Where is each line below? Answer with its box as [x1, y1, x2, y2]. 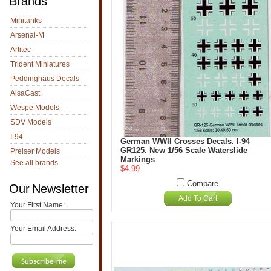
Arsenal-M [10, 31, 44, 39]
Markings [120, 155, 155, 164]
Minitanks [10, 16, 42, 25]
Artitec [10, 45, 31, 54]
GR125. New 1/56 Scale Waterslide [120, 146, 247, 155]
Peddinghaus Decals [10, 74, 79, 83]
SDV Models [10, 118, 51, 126]
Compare [187, 179, 218, 188]
